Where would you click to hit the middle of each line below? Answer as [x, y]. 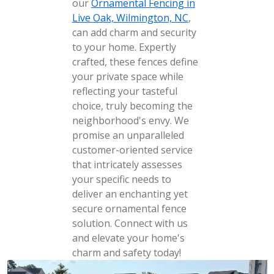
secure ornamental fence [129, 209]
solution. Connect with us [130, 223]
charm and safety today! [126, 253]
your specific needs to [121, 179]
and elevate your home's [128, 238]
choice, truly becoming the [132, 106]
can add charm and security [134, 32]
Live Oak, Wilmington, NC [130, 18]
